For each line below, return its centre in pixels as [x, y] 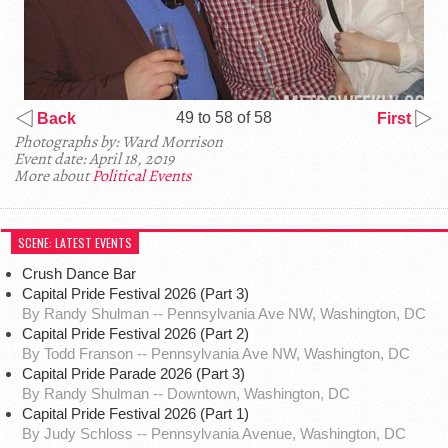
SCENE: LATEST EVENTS [75, 243]
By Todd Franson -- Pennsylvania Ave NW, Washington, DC [215, 354]
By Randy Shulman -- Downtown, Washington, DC [185, 394]
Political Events [141, 176]
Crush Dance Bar [80, 274]
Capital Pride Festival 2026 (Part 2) [135, 334]
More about [53, 176]
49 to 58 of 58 [224, 118]
